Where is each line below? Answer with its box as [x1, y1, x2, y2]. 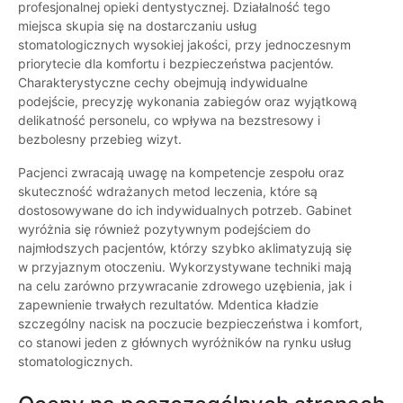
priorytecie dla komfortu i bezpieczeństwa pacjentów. [18, 56, 334, 72]
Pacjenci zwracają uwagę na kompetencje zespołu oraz [18, 165, 345, 181]
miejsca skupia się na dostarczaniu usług [18, 18, 257, 34]
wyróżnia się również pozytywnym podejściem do [18, 221, 310, 237]
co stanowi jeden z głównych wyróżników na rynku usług [18, 335, 352, 351]
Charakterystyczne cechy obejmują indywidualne [18, 75, 308, 91]
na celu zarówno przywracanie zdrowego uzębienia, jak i [18, 278, 352, 294]
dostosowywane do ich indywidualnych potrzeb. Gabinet [18, 202, 352, 219]
